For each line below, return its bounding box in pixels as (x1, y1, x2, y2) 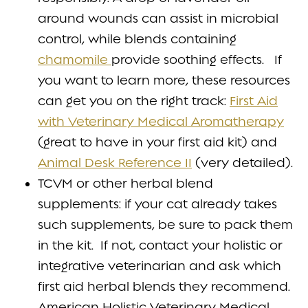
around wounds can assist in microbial (38, 10, 278, 25)
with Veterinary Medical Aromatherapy (38, 113, 284, 129)
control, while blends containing (38, 31, 236, 46)
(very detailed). (192, 155, 293, 170)
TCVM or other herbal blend (38, 175, 213, 190)
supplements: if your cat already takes (38, 196, 277, 211)
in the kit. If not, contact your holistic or (38, 237, 283, 252)
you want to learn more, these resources (38, 72, 290, 87)
